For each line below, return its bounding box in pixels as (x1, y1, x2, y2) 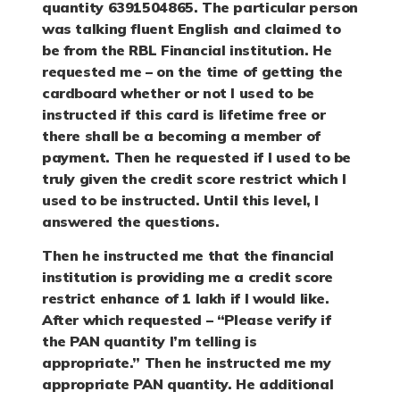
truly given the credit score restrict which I (42, 170, 346, 188)
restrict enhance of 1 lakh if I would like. (42, 288, 329, 307)
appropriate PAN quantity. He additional (42, 374, 334, 393)
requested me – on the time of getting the (42, 62, 343, 81)
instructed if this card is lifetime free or (42, 105, 326, 124)
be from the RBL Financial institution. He (42, 41, 332, 60)
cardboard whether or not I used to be (42, 84, 314, 103)
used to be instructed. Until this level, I (42, 191, 319, 210)
